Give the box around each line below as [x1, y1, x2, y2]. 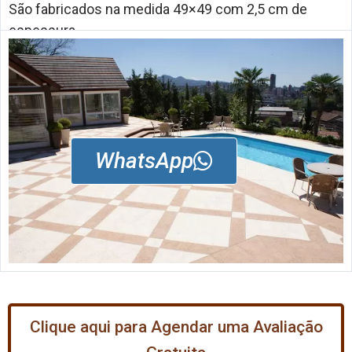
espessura [9, 21, 75, 38]
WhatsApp [95, 148, 193, 174]
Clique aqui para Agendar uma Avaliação [29, 317, 323, 336]
